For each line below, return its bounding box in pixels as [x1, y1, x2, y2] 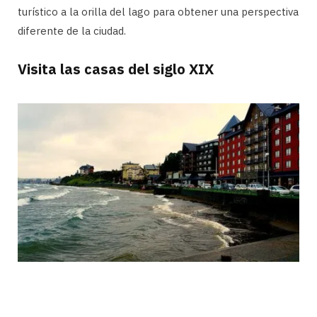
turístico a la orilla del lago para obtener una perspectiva [18, 4, 299, 18]
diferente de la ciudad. [18, 23, 126, 38]
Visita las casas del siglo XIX [18, 59, 214, 79]
